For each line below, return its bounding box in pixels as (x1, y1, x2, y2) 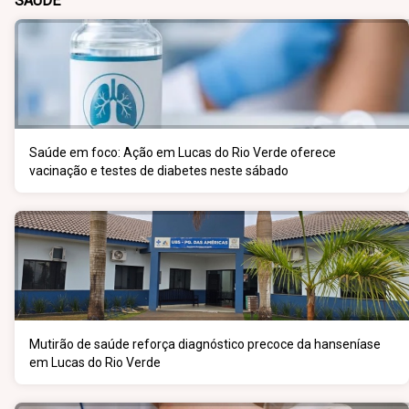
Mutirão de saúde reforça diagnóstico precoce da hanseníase (29, 337, 381, 351)
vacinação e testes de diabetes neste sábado (29, 163, 288, 178)
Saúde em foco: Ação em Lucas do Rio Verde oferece (29, 145, 336, 160)
